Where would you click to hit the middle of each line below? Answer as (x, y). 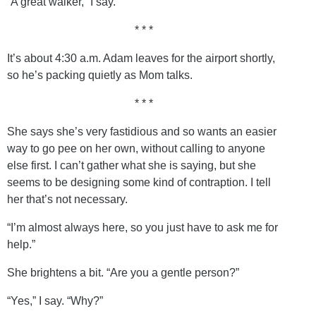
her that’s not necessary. (67, 199)
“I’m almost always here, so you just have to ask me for (142, 227)
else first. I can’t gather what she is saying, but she (132, 165)
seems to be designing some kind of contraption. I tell (139, 182)
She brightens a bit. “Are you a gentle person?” (123, 272)
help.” (21, 244)
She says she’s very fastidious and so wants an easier (142, 131)
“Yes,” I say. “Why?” (55, 300)
